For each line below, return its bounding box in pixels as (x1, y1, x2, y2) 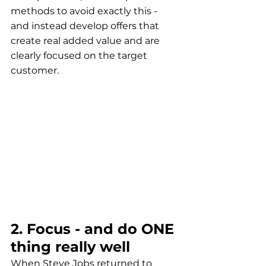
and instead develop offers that (11, 20, 161, 32)
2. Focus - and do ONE (11, 220, 178, 237)
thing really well (11, 237, 130, 255)
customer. (11, 65, 59, 77)
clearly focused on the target (11, 50, 150, 62)
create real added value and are (11, 35, 162, 47)
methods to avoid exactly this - (11, 5, 160, 17)
